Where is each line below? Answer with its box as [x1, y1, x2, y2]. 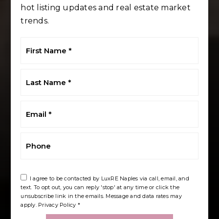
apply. [21, 201, 39, 208]
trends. [21, 16, 49, 25]
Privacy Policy [38, 201, 76, 208]
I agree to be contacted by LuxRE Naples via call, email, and [29, 175, 189, 182]
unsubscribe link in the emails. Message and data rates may [21, 192, 182, 199]
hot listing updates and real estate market [21, 2, 191, 12]
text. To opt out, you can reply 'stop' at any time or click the [21, 183, 180, 191]
